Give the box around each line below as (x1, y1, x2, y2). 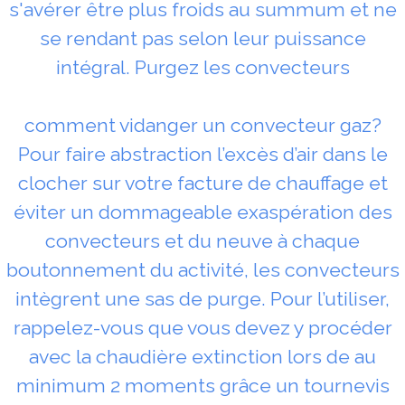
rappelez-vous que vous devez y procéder (13, 316, 392, 339)
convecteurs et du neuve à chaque (45, 229, 360, 252)
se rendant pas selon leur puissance (39, 26, 366, 50)
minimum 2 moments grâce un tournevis (15, 373, 390, 397)
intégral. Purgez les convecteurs (55, 55, 350, 79)
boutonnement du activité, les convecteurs (5, 258, 400, 281)
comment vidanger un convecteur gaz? (24, 113, 381, 137)
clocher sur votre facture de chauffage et (17, 171, 388, 194)
